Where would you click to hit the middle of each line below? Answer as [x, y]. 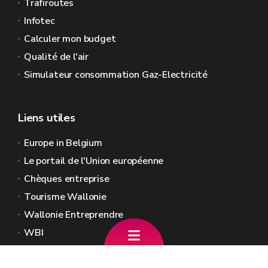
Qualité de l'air [57, 57]
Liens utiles [47, 118]
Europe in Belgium [63, 143]
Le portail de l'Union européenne [94, 161]
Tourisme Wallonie [65, 197]
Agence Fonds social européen [90, 251]
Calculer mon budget [70, 39]
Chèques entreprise [67, 179]
